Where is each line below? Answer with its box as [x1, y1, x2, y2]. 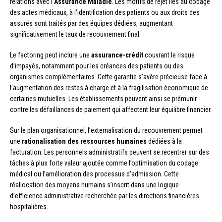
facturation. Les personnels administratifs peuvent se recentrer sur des [10, 148, 209, 156]
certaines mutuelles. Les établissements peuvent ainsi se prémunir [10, 94, 197, 103]
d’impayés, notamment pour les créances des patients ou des [10, 61, 183, 70]
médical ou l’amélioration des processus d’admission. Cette [10, 169, 179, 178]
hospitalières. [10, 202, 48, 211]
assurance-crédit [91, 51, 143, 59]
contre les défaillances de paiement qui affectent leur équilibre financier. [10, 105, 212, 113]
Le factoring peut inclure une [10, 51, 91, 59]
